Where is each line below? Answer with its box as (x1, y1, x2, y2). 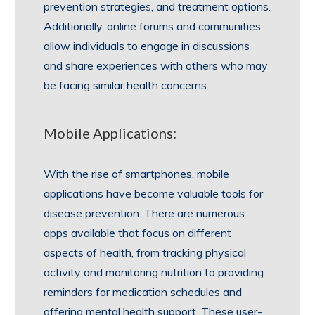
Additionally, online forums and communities (44, 19, 262, 33)
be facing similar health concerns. (44, 78, 210, 92)
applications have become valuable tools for (44, 186, 264, 200)
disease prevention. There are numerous (44, 206, 245, 220)
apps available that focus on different (44, 226, 232, 240)
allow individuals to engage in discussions (44, 39, 250, 53)
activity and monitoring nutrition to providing (44, 265, 264, 279)
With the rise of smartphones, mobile (44, 167, 230, 181)
